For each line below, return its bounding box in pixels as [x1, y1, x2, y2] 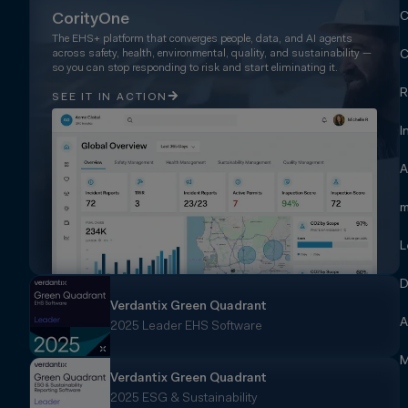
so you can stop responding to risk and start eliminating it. [52, 63, 338, 75]
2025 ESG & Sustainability [110, 393, 257, 406]
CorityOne [52, 12, 129, 29]
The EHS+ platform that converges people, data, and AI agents [52, 34, 352, 46]
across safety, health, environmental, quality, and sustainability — [52, 48, 372, 60]
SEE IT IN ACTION [52, 92, 168, 104]
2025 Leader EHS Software [110, 321, 262, 334]
